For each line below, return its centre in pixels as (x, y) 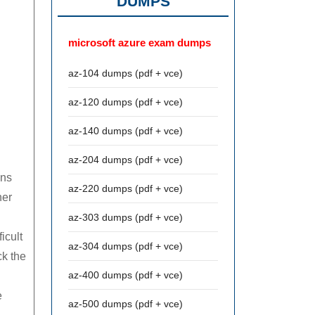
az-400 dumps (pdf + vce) (126, 275)
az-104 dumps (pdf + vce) (126, 73)
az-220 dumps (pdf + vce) (126, 188)
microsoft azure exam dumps (140, 43)
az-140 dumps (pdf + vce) (126, 131)
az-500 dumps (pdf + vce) (126, 304)
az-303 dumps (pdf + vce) (126, 217)
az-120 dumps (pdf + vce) (126, 102)
